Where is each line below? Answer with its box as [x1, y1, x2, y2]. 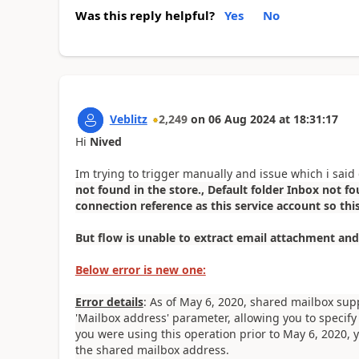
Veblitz [109, 111, 147, 127]
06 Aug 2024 [208, 111, 276, 127]
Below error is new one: [75, 262, 206, 278]
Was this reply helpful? [75, 7, 215, 24]
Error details [75, 294, 143, 310]
